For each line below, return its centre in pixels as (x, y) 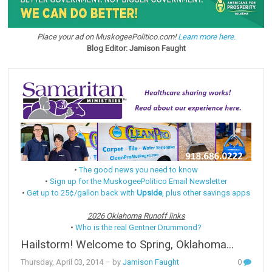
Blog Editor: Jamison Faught (136, 49)
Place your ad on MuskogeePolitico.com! (107, 37)
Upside (149, 192)
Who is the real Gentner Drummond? (138, 227)
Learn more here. (206, 37)
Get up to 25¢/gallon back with (82, 192)
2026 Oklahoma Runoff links (136, 216)
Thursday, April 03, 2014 (62, 262)
